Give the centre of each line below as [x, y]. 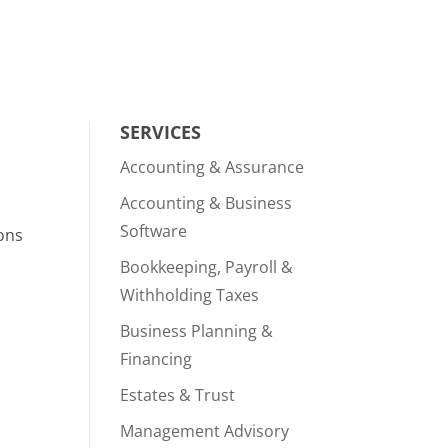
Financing [156, 359]
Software [154, 231]
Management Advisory [205, 431]
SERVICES [161, 132]
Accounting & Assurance [212, 167]
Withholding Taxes [190, 295]
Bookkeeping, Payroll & [207, 267]
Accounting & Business [206, 203]
